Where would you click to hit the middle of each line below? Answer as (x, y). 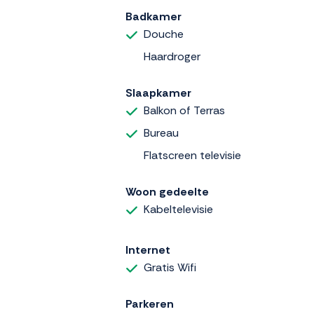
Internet (148, 250)
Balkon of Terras (184, 111)
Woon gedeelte (167, 192)
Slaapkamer (158, 93)
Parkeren (150, 303)
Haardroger (172, 57)
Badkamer (153, 17)
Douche (164, 34)
